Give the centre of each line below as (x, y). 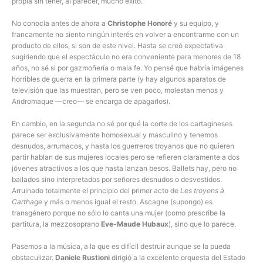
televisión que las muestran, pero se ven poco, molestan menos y (118, 90)
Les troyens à (202, 190)
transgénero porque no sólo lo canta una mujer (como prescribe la (119, 213)
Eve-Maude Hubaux (135, 224)
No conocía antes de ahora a (60, 23)
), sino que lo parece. (203, 224)
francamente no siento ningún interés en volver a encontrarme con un (125, 34)
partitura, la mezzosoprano (56, 224)
